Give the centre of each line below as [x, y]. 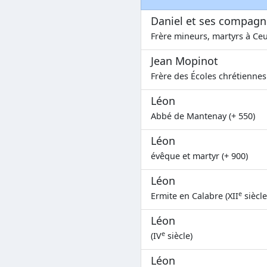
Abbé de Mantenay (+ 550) [203, 116]
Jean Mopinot [184, 60]
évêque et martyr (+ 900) [199, 156]
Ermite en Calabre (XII [195, 195]
